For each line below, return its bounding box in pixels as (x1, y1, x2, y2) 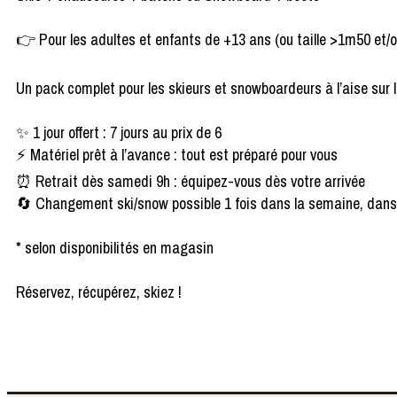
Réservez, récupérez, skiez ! (16, 281, 182, 304)
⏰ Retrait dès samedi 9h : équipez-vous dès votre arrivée (16, 170, 365, 193)
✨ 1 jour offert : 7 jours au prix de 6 (16, 121, 222, 144)
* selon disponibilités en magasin (16, 237, 214, 260)
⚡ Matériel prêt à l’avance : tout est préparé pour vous (16, 144, 338, 167)
